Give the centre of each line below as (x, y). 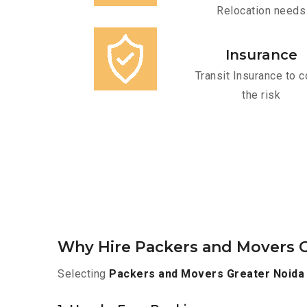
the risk (261, 95)
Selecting (83, 274)
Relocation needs (261, 11)
